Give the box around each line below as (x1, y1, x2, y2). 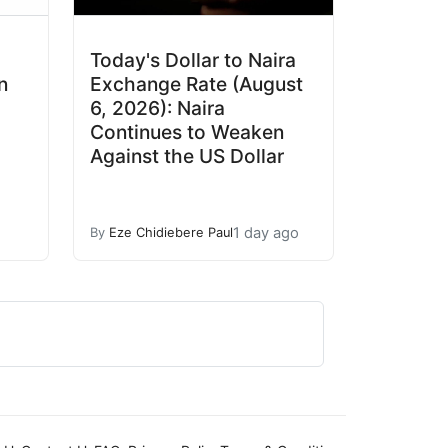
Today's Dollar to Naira (90, 48, 296, 73)
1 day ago (233, 223, 299, 242)
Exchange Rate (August (90, 72, 303, 97)
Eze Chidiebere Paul (109, 225, 233, 241)
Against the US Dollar (90, 144, 284, 169)
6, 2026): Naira (90, 96, 225, 121)
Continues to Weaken (90, 120, 284, 145)
